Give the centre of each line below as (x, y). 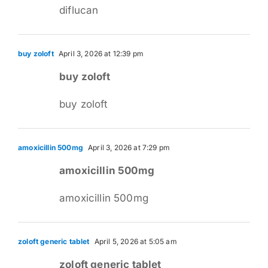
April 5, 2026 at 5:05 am (135, 241)
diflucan (79, 10)
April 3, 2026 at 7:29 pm (128, 147)
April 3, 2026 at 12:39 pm (100, 53)
